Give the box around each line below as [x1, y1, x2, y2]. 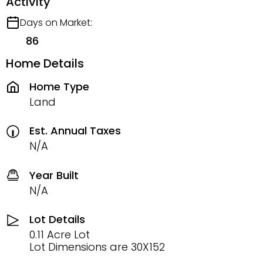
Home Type [29, 79, 89, 94]
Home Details [6, 55, 84, 72]
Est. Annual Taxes [29, 123, 121, 138]
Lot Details [29, 212, 85, 227]
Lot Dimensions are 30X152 [29, 240, 165, 254]
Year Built [29, 167, 79, 183]
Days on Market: [20, 16, 92, 29]
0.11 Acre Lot [29, 227, 90, 242]
